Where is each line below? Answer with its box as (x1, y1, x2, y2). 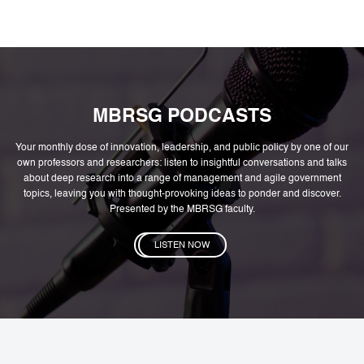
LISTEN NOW (154, 240, 210, 250)
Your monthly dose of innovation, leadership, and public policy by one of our (15, 142, 349, 153)
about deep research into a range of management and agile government (23, 173, 341, 184)
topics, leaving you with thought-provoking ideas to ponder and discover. (23, 188, 341, 199)
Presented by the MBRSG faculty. (109, 204, 255, 214)
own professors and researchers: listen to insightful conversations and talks (17, 158, 347, 168)
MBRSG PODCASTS (93, 107, 271, 126)
